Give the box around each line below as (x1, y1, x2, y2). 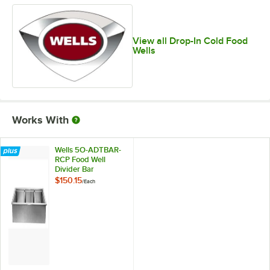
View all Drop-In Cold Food (132, 36, 248, 47)
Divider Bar (55, 164, 94, 174)
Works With (12, 113, 69, 126)
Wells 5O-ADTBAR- (55, 145, 121, 154)
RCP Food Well (55, 154, 105, 164)
